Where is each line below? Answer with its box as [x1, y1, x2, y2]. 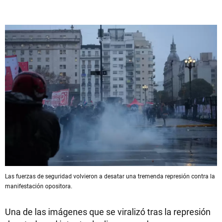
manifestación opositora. [5, 182, 72, 190]
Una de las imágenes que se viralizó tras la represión [5, 205, 211, 218]
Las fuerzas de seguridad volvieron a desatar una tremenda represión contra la [5, 172, 215, 180]
